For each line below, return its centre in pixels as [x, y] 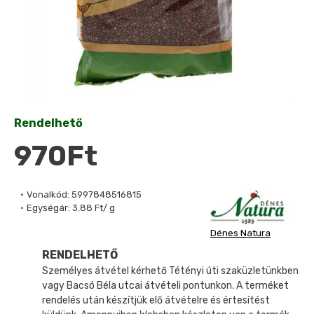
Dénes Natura [240, 233]
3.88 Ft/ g [94, 208]
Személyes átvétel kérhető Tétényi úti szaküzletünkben [170, 271]
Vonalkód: [48, 194]
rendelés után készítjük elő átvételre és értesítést [156, 300]
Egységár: [48, 208]
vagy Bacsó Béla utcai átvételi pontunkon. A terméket [165, 285]
